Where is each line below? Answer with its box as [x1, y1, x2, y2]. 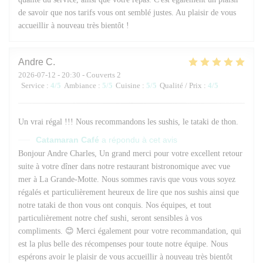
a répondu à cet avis [102, 134, 177, 144]
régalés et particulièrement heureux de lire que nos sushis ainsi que [18, 187, 239, 197]
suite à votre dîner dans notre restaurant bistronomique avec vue [18, 161, 230, 171]
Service [21, 80, 45, 90]
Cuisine [116, 80, 140, 90]
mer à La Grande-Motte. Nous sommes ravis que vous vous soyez [18, 174, 235, 184]
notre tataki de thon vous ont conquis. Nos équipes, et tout [18, 200, 211, 210]
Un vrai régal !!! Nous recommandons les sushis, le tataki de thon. [18, 117, 238, 126]
